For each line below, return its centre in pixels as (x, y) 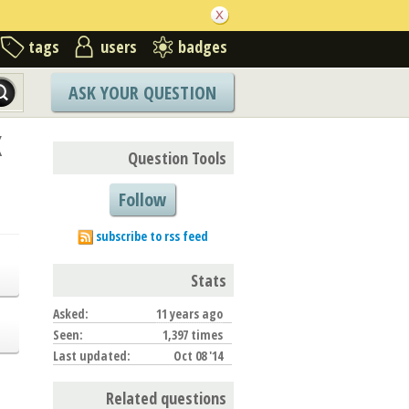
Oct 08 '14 (198, 355)
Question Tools (177, 157)
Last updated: (92, 355)
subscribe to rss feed (152, 236)
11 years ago (189, 313)
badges (203, 46)
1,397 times (193, 334)
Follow (142, 199)
